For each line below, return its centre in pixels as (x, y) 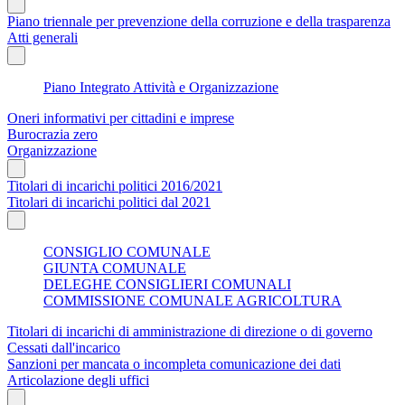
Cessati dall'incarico (64, 347)
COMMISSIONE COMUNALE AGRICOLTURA (193, 300)
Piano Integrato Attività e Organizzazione (161, 87)
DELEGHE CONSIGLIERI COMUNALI (167, 284)
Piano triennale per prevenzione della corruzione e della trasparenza (199, 21)
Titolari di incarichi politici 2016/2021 (115, 185)
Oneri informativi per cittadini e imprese (121, 118)
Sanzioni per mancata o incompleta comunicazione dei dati (174, 363)
